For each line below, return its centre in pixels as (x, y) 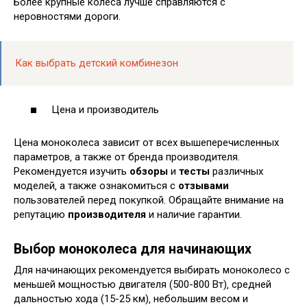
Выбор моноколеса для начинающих (133, 249)
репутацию (41, 215)
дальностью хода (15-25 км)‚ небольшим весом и (131, 299)
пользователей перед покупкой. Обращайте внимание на (149, 200)
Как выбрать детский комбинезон (97, 63)
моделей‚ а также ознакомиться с (96, 186)
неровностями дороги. (67, 16)
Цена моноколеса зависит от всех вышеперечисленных (146, 143)
